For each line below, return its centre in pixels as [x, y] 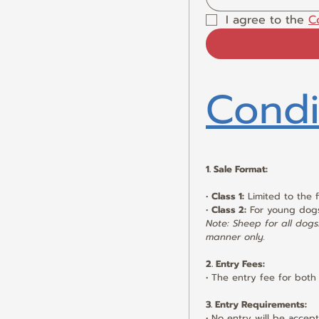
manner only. [235, 237]
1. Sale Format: [237, 169]
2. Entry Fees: [235, 264]
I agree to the [267, 20]
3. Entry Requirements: [256, 304]
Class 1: [228, 196]
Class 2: [229, 210]
